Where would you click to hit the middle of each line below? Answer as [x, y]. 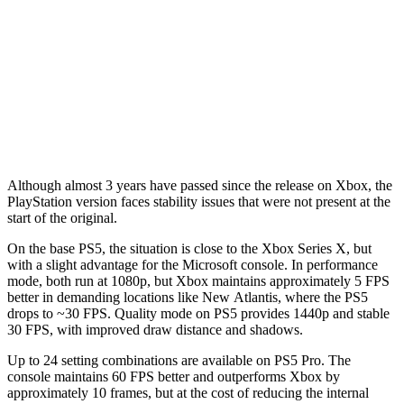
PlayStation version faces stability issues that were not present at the [199, 201]
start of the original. [62, 217]
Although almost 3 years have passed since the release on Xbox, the [200, 185]
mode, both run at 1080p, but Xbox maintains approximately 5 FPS [198, 280]
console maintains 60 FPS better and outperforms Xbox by [174, 376]
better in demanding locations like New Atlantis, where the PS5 [188, 297]
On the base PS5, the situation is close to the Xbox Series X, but [189, 248]
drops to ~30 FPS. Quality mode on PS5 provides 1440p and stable [198, 313]
